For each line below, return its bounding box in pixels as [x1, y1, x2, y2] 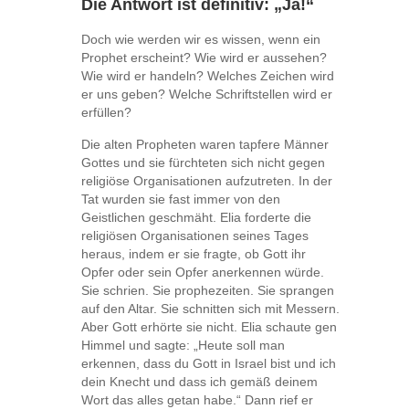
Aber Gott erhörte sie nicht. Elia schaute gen [81, 319, 337, 334]
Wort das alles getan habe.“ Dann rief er [81, 392, 313, 407]
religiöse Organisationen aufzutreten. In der [81, 173, 332, 188]
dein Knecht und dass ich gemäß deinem [81, 373, 318, 389]
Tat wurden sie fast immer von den [81, 191, 280, 206]
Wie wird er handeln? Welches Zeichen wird [81, 68, 334, 83]
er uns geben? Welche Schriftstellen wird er [81, 86, 332, 101]
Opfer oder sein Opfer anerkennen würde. [81, 264, 324, 279]
